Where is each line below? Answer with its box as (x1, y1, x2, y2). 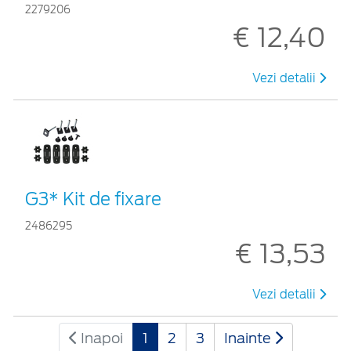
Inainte (223, 329, 274, 346)
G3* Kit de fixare (25, 188, 161, 209)
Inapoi (77, 329, 123, 346)
